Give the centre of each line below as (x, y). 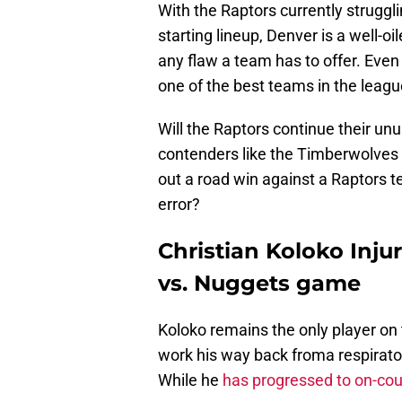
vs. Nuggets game (259, 284)
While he (190, 380)
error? (179, 205)
